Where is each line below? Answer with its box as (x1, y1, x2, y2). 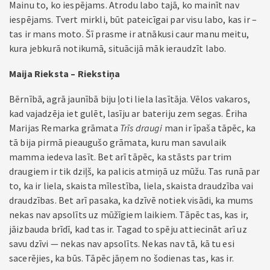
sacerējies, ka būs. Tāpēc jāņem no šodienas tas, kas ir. (9, 252, 234, 264)
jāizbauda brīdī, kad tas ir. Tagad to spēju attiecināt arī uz (9, 223, 247, 235)
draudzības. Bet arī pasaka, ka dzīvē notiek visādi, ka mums (9, 194, 254, 206)
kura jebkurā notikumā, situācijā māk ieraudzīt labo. (9, 42, 227, 54)
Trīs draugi (119, 122, 163, 134)
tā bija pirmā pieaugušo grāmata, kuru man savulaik (9, 136, 227, 148)
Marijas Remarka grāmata (9, 122, 120, 134)
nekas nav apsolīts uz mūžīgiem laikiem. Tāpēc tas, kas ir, (9, 209, 249, 221)
